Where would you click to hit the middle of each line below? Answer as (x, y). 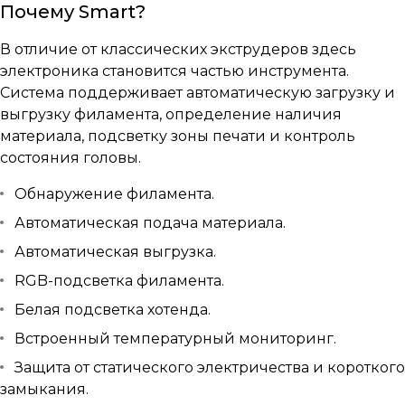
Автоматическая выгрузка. (115, 252)
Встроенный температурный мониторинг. (175, 339)
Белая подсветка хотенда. (113, 310)
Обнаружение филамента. (114, 194)
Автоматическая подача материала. (150, 223)
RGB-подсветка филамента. (119, 281)
